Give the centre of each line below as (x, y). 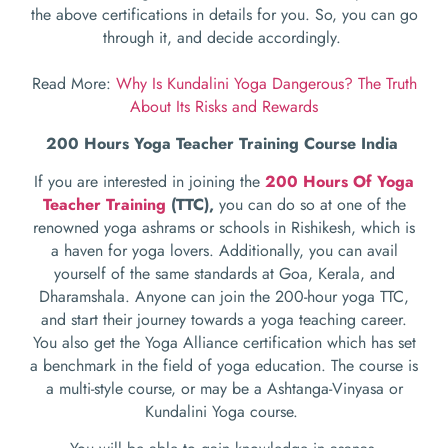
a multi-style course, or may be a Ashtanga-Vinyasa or (224, 388)
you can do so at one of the (312, 204)
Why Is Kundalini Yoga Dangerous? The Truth (266, 84)
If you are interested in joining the (149, 181)
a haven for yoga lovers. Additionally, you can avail (224, 250)
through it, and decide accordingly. (224, 38)
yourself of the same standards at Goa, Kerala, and (224, 273)
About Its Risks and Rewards (224, 107)
